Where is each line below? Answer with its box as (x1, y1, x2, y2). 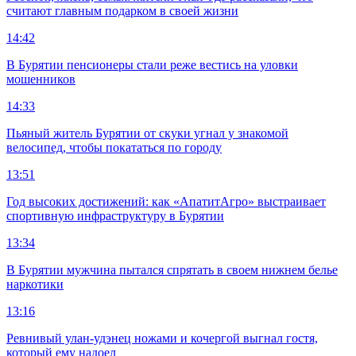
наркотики (6, 277, 64, 291)
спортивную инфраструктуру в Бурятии (6, 208, 224, 222)
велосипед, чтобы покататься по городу (6, 140, 222, 154)
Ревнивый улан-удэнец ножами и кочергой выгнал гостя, (6, 331, 318, 345)
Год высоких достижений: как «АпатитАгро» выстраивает (6, 194, 326, 208)
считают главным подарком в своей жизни (6, 3, 238, 17)
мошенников (6, 72, 75, 86)
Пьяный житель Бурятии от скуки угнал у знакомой (6, 126, 288, 140)
